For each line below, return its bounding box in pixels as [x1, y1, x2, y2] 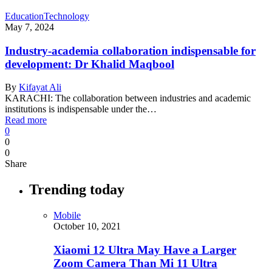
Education [5, 10, 44, 21]
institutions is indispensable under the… [5, 104, 157, 115]
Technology [44, 10, 89, 21]
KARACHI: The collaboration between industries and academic [5, 93, 251, 104]
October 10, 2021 [53, 221, 121, 232]
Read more [5, 115, 47, 126]
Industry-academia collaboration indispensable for [5, 44, 256, 57]
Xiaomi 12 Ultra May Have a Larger [53, 243, 236, 256]
